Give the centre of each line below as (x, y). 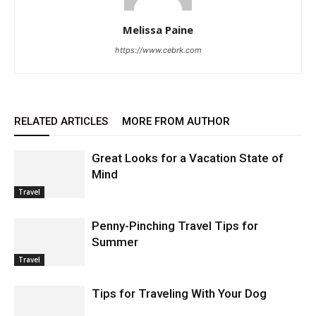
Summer (115, 242)
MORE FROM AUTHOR (176, 121)
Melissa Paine (158, 29)
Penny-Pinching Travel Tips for (175, 225)
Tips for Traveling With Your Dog (179, 293)
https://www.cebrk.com (158, 50)
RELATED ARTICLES (61, 121)
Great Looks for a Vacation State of (188, 158)
